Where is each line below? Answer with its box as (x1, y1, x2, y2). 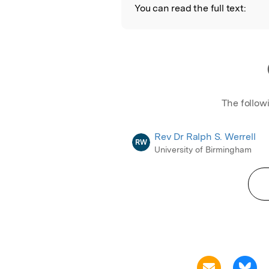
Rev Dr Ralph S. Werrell (154, 130, 256, 142)
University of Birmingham (154, 144, 252, 154)
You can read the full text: (134, 2, 246, 14)
